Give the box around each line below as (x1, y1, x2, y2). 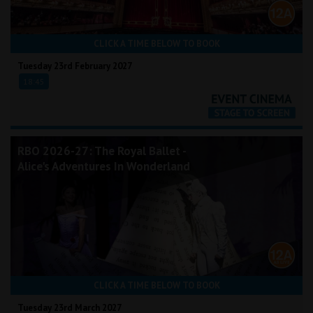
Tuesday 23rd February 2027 (17, 60, 132, 73)
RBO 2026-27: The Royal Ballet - (17, 143, 187, 159)
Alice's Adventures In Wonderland (17, 159, 190, 175)
